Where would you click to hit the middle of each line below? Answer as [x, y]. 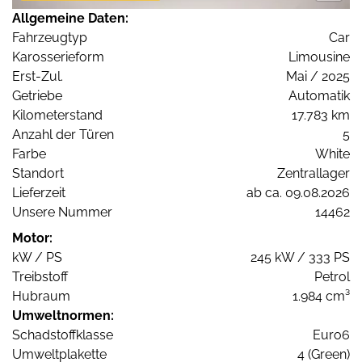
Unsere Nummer [62, 213]
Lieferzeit [39, 193]
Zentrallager [314, 174]
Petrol [332, 277]
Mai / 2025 [318, 77]
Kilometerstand [57, 116]
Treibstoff [40, 277]
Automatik [319, 96]
